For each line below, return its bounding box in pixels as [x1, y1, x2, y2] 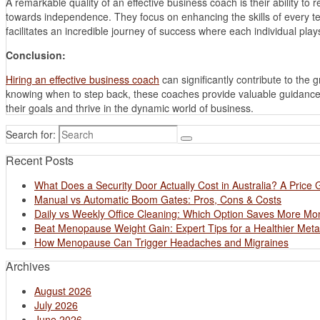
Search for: [6, 126, 56, 141]
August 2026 [34, 283, 91, 298]
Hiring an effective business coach [6, 71, 159, 86]
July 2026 [34, 297, 78, 312]
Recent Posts [6, 151, 74, 169]
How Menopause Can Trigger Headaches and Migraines [34, 234, 289, 249]
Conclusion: [6, 47, 66, 62]
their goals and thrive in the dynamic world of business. [6, 100, 254, 115]
